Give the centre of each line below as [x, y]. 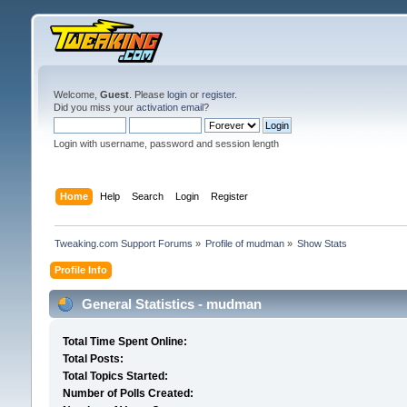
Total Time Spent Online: [124, 342]
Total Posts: [93, 359]
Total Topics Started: [115, 377]
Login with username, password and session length [166, 144]
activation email [169, 107]
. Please [148, 94]
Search [148, 196]
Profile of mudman [245, 243]
